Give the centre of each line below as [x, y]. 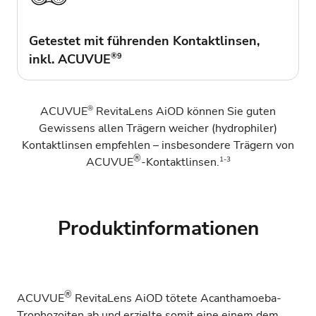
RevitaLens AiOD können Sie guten [184, 111]
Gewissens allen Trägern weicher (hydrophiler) [158, 128]
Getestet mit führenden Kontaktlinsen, [144, 41]
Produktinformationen [158, 229]
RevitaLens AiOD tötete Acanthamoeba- [177, 299]
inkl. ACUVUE [70, 59]
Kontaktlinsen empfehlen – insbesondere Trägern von [158, 145]
